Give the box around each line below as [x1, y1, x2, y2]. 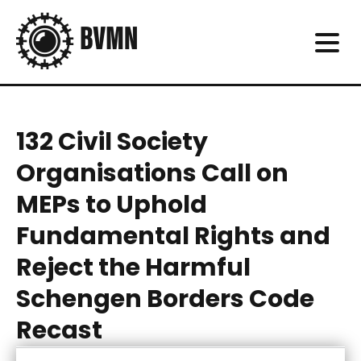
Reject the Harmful [16, 251, 251, 284]
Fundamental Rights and [16, 219, 330, 253]
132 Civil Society [16, 125, 208, 159]
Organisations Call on [16, 156, 288, 190]
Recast [16, 313, 102, 347]
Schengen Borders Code [16, 282, 314, 316]
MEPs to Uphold [16, 188, 207, 222]
